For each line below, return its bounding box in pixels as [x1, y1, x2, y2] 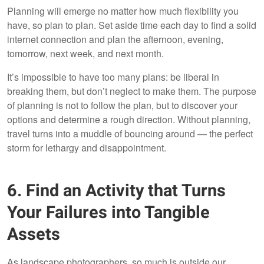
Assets [7, 222, 60, 247]
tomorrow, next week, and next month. [7, 46, 164, 60]
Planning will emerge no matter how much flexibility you [7, 4, 239, 18]
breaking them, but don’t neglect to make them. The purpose [7, 84, 256, 98]
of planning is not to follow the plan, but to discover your [7, 98, 237, 112]
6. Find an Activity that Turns [7, 178, 226, 203]
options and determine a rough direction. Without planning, [7, 112, 250, 126]
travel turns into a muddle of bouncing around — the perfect [7, 126, 253, 140]
